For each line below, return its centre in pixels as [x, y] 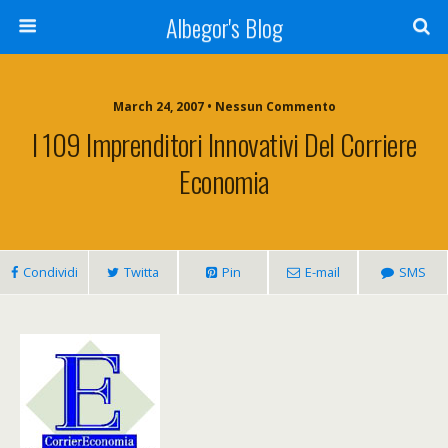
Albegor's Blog [224, 27]
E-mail [322, 272]
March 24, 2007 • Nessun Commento [224, 106]
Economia [224, 181]
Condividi [50, 272]
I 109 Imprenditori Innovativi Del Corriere [224, 144]
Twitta [141, 272]
